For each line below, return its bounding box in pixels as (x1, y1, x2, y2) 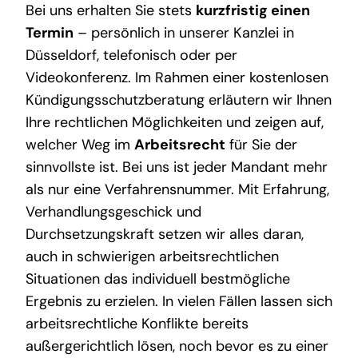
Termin (25, 23, 74, 43)
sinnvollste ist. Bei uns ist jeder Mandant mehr (25, 157, 328, 177)
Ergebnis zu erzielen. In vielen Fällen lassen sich (25, 292, 332, 312)
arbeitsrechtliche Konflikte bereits (25, 314, 249, 334)
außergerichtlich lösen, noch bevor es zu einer (25, 336, 328, 356)
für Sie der (225, 135, 297, 155)
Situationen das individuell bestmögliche (25, 269, 290, 289)
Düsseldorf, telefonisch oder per (25, 46, 237, 66)
